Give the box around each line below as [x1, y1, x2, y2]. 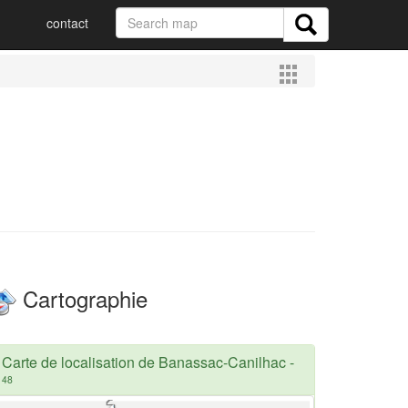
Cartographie [16, 282, 148, 314]
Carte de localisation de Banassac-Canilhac [2, 351, 286, 372]
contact [46, 14, 88, 32]
